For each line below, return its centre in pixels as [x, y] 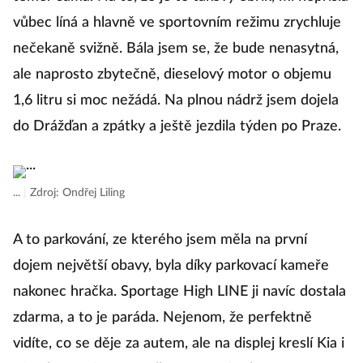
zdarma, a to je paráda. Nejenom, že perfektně [162, 318]
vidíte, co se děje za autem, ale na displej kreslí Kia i [179, 344]
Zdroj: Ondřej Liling [77, 193]
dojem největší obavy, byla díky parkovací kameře [171, 266]
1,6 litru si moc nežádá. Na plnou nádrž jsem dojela [176, 100]
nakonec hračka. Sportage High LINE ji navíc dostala [179, 292]
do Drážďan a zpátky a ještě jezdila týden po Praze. [177, 126]
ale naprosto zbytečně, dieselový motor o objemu [172, 75]
